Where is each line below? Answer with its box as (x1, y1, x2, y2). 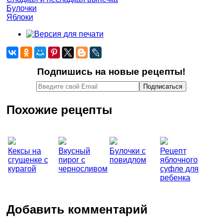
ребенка (160, 173, 190, 182)
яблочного (160, 156, 198, 165)
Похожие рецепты (6, 103, 112, 116)
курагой (8, 165, 36, 173)
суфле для (160, 165, 199, 173)
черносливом (58, 165, 108, 173)
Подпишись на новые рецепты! (37, 66, 185, 77)
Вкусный (58, 147, 90, 156)
